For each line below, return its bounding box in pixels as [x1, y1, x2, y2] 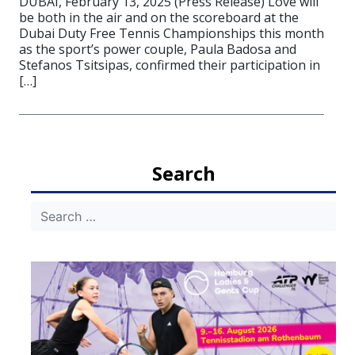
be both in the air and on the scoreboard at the [19, 9, 299, 26]
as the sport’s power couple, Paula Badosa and [19, 40, 296, 58]
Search [151, 160, 216, 186]
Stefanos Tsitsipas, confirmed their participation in [19, 56, 320, 74]
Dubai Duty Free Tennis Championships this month [19, 25, 324, 42]
